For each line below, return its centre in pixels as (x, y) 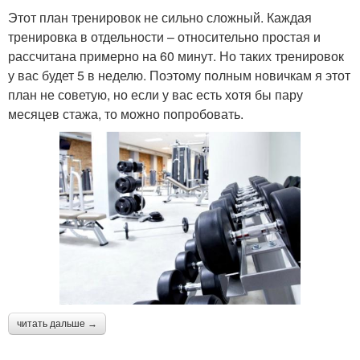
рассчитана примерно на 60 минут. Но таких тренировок (176, 55)
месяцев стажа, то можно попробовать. (126, 113)
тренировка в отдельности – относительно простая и (164, 36)
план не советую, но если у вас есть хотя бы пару (155, 94)
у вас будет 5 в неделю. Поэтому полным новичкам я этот (179, 75)
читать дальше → (57, 323)
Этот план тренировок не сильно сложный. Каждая (160, 17)
